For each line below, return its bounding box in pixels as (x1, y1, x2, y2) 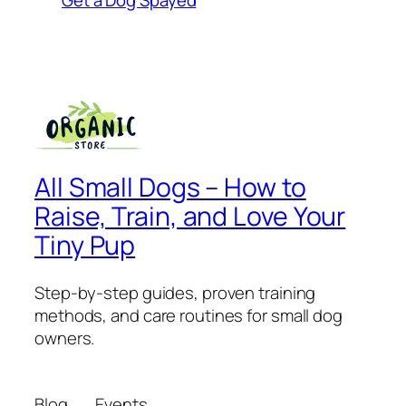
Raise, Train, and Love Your (34, 198, 346, 235)
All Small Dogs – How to (34, 169, 306, 206)
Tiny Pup (34, 227, 136, 264)
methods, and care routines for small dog (34, 303, 343, 327)
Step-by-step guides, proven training (34, 280, 316, 304)
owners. (34, 325, 95, 350)
